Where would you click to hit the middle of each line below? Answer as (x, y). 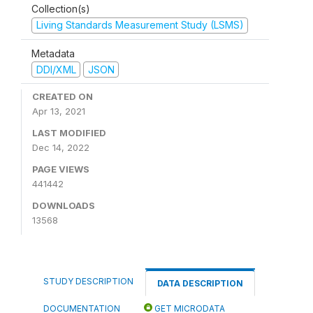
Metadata (53, 53)
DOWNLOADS (64, 205)
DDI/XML (56, 69)
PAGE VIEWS (61, 169)
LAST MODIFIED (69, 133)
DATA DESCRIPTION (200, 283)
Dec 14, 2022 (61, 147)
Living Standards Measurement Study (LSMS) (140, 25)
